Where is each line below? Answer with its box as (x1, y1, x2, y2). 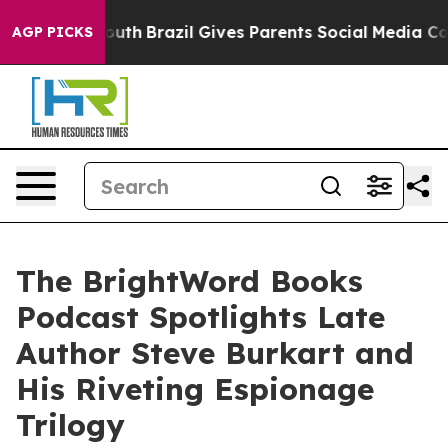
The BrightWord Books (16, 262, 363, 300)
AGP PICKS (12, 23, 93, 41)
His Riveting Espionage (16, 370, 374, 408)
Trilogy (16, 406, 125, 444)
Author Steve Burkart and (16, 334, 414, 372)
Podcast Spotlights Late (16, 298, 385, 336)
